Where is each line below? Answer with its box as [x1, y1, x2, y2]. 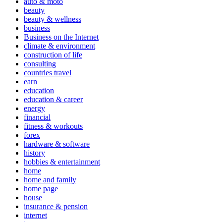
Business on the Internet [24, 33, 99, 42]
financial [24, 113, 51, 122]
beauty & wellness [24, 15, 81, 24]
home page [24, 184, 58, 193]
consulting [24, 59, 56, 68]
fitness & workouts [24, 122, 83, 131]
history [24, 149, 45, 158]
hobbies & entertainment [24, 158, 100, 166]
